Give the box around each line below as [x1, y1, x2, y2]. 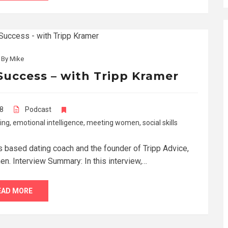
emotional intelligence [13, 118, 83, 127]
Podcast [25, 105, 51, 113]
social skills [142, 118, 178, 127]
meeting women [87, 118, 139, 127]
